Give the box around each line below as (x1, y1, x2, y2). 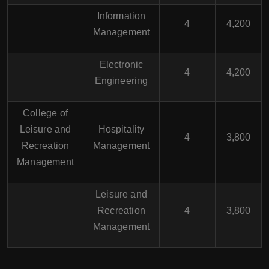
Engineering (94, 76, 148, 86)
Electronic (99, 59, 144, 70)
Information (97, 11, 146, 21)
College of (23, 108, 68, 118)
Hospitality (98, 124, 145, 134)
